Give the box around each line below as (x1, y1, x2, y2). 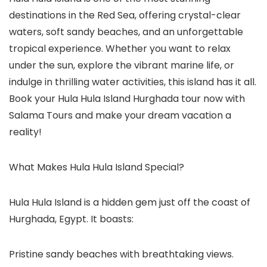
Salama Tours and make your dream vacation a (9, 108, 231, 122)
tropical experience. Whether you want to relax (9, 42, 231, 55)
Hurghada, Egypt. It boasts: (9, 212, 133, 226)
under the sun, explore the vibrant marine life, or (9, 58, 234, 72)
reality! (9, 125, 42, 139)
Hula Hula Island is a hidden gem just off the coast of (9, 195, 250, 209)
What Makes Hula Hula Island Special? (9, 160, 184, 174)
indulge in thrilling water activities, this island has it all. (9, 75, 256, 89)
